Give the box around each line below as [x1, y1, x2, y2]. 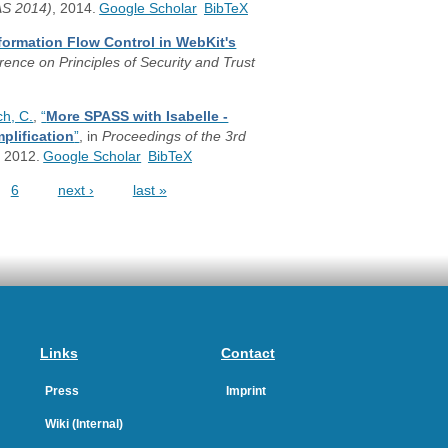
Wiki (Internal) [45, 417, 123, 432]
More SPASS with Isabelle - [46, 108, 229, 124]
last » [132, 182, 167, 198]
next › [57, 182, 94, 198]
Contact [221, 345, 275, 362]
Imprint [226, 384, 266, 399]
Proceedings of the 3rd [102, 128, 247, 144]
